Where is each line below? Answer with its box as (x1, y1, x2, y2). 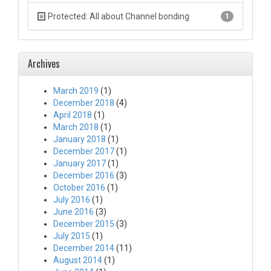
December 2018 (53, 98, 114, 108)
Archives (28, 56, 60, 71)
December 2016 (53, 171, 114, 180)
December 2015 (53, 219, 114, 229)
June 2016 (53, 207, 94, 217)
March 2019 (53, 86, 99, 96)
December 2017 (53, 146, 114, 156)
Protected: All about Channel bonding (46, 11, 189, 21)
